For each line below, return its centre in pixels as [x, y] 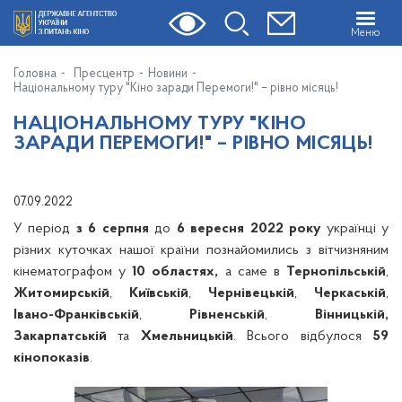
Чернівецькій [251, 293]
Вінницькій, [352, 315]
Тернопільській [333, 272]
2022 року [285, 229]
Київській [159, 293]
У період [45, 229]
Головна [35, 74]
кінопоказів [52, 358]
